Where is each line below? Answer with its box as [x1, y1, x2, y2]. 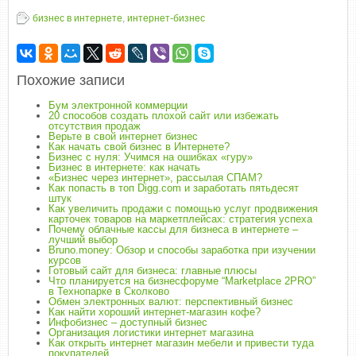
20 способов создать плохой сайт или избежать [48, 110, 279, 122]
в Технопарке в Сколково [48, 285, 169, 297]
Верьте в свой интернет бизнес [48, 130, 198, 142]
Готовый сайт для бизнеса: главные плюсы [48, 265, 257, 277]
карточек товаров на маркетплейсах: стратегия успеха [48, 213, 312, 225]
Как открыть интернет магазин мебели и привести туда [48, 337, 314, 349]
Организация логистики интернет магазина [48, 327, 253, 339]
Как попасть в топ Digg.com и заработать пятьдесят [48, 182, 299, 194]
